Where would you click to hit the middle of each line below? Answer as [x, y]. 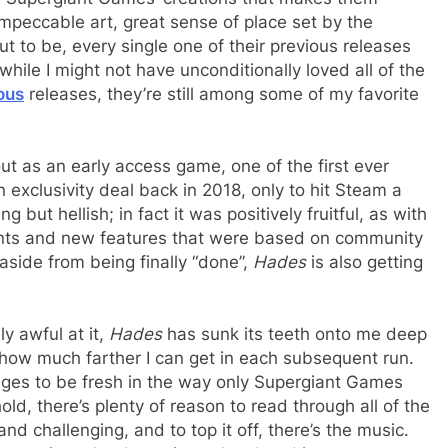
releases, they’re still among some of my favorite [221, 93]
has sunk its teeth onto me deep [297, 333]
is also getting [367, 261]
